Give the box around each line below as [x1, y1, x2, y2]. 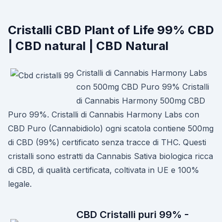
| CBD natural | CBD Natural [8, 39, 168, 53]
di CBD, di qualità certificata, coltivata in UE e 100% [8, 165, 199, 175]
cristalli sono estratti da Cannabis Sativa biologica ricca [8, 151, 213, 161]
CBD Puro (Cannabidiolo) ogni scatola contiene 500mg [8, 123, 214, 133]
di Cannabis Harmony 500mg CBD [76, 96, 205, 106]
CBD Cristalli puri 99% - [76, 209, 189, 221]
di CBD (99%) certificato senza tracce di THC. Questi [8, 137, 206, 147]
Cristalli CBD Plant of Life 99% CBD [8, 23, 214, 37]
